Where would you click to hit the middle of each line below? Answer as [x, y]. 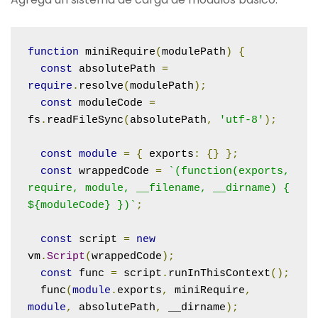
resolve [101, 86]
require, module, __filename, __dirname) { [159, 188]
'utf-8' [242, 120]
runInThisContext [219, 273]
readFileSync [85, 120]
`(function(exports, [229, 171]
